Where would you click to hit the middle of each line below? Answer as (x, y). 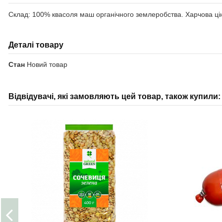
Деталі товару (36, 45)
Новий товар (47, 65)
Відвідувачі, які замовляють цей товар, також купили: (114, 97)
